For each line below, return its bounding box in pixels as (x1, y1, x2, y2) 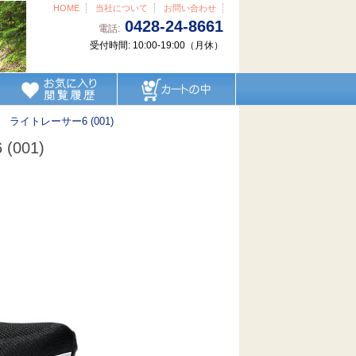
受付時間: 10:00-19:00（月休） (90, 40, 223, 51)
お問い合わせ (163, 3, 216, 13)
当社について (95, 3, 148, 13)
